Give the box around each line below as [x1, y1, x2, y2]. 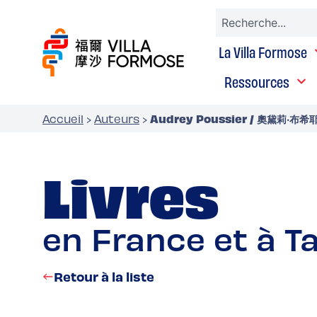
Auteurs [94, 112, 139, 125]
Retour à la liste [54, 268, 154, 284]
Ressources [224, 72, 289, 91]
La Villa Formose [218, 42, 307, 61]
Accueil [42, 112, 83, 125]
